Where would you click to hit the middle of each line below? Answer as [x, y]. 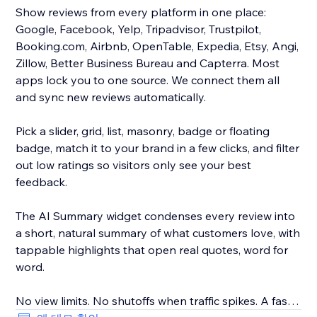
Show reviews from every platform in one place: [141, 12]
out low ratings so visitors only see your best [134, 165]
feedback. [42, 182]
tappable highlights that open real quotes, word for [152, 250]
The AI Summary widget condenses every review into [156, 216]
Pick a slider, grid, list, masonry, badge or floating [143, 131]
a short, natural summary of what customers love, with [158, 233]
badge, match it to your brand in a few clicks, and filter [158, 148]
